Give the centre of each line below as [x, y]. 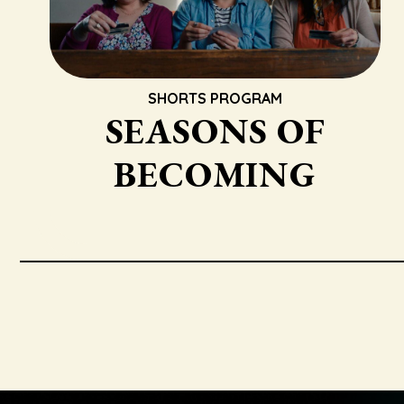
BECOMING [215, 174]
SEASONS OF [215, 131]
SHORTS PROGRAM [216, 98]
